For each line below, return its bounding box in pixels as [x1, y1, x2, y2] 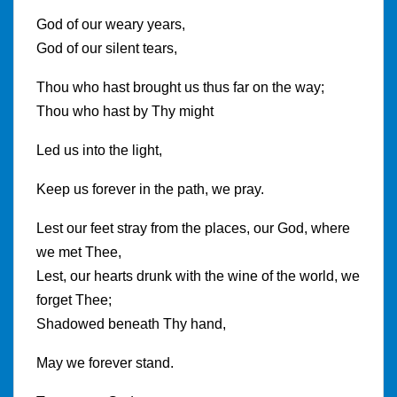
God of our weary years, [36, 16, 185, 32]
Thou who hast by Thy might [36, 103, 214, 119]
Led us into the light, [36, 142, 162, 158]
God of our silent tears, [36, 40, 177, 56]
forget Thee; [36, 292, 112, 307]
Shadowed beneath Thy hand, [36, 315, 226, 331]
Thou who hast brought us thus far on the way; [36, 79, 324, 95]
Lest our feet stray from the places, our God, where [36, 220, 350, 236]
